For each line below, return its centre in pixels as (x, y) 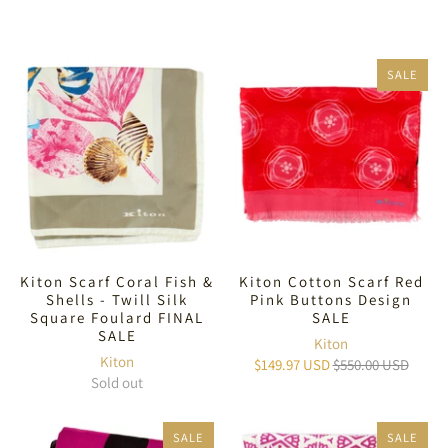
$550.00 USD (370, 364)
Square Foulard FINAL (117, 317)
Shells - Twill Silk (117, 299)
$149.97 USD (291, 364)
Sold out (117, 382)
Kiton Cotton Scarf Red (331, 281)
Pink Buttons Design (331, 299)
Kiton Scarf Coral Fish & (117, 281)
